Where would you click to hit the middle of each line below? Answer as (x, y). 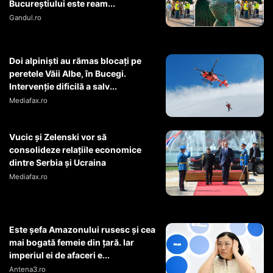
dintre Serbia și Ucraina (58, 162)
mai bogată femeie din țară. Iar (72, 243)
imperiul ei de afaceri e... (59, 255)
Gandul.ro (25, 18)
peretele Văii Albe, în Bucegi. (68, 74)
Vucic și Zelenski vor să (58, 136)
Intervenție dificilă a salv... (63, 87)
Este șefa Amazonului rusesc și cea (82, 230)
